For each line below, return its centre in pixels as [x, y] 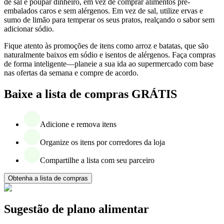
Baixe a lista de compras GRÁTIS [90, 94]
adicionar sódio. [29, 29]
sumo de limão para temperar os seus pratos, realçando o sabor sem [109, 20]
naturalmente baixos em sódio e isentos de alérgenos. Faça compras [110, 55]
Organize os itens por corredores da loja [102, 142]
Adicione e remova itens [78, 124]
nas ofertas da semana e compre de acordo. [71, 73]
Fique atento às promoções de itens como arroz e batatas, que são [106, 46]
